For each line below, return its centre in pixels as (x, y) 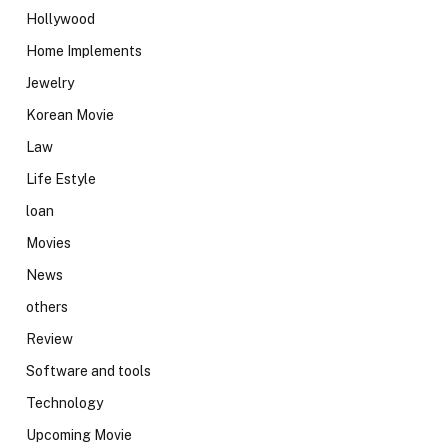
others (47, 306)
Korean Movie (70, 114)
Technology (64, 402)
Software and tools (88, 370)
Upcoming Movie (79, 434)
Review (49, 338)
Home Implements (84, 50)
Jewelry (50, 82)
